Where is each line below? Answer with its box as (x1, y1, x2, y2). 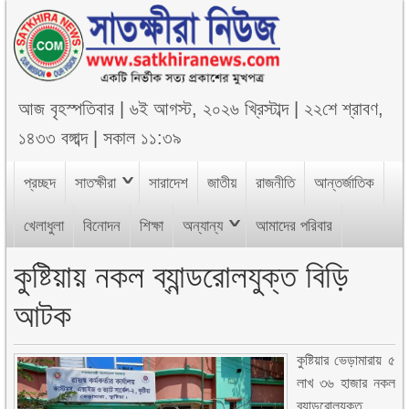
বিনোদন (83, 217, 121, 235)
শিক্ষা (140, 217, 164, 235)
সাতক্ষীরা (75, 174, 117, 192)
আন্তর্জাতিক (314, 174, 375, 192)
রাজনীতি (256, 174, 296, 192)
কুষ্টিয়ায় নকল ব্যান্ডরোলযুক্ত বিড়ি (14, 258, 350, 294)
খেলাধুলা (24, 217, 65, 235)
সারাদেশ (149, 174, 189, 192)
